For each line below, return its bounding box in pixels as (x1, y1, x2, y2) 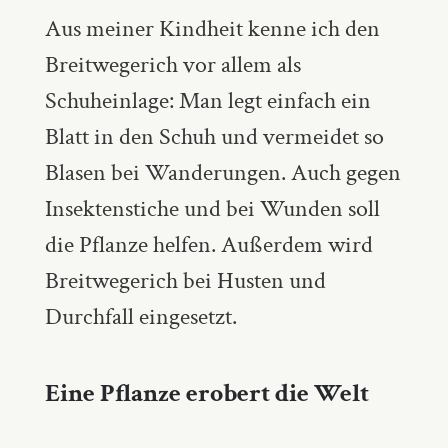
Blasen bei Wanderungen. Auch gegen (44, 156, 401, 188)
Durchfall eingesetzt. (44, 300, 237, 332)
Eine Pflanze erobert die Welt (44, 375, 369, 410)
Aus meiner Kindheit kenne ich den (44, 12, 380, 44)
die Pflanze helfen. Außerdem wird (44, 228, 373, 260)
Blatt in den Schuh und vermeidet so (44, 120, 384, 152)
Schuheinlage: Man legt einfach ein (44, 84, 371, 116)
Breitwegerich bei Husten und (44, 264, 326, 296)
